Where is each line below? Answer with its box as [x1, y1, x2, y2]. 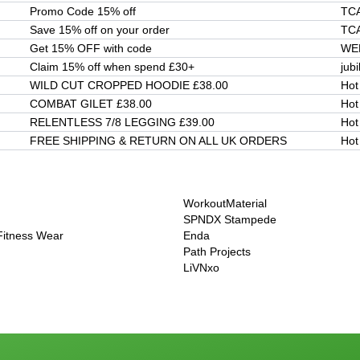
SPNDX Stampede [183, 213, 276, 227]
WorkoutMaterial [183, 197, 267, 211]
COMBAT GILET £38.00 [30, 97, 152, 111]
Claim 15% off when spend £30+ [30, 60, 194, 74]
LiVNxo [183, 261, 219, 275]
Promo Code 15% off [30, 5, 136, 18]
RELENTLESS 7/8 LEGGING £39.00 [30, 116, 215, 129]
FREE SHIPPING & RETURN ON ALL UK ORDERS [30, 134, 287, 148]
